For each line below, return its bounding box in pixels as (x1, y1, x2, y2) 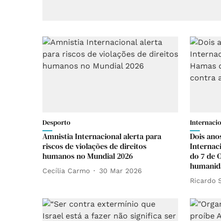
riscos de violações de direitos (42, 141, 147, 152)
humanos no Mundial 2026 (42, 150, 133, 162)
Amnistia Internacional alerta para (42, 131, 161, 142)
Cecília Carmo (42, 166, 90, 175)
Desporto (42, 117, 71, 128)
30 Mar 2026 (99, 166, 142, 175)
